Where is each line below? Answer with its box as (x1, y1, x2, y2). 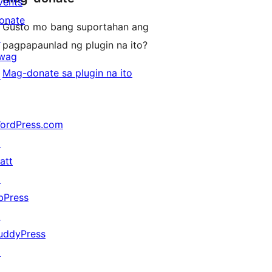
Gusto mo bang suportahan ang (2, 21, 149, 33)
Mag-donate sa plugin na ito (2, 67, 132, 80)
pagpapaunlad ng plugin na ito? (2, 39, 148, 52)
